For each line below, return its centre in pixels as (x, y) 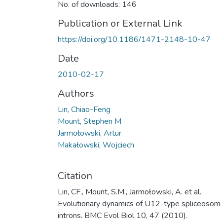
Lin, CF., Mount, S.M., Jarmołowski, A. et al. (129, 192)
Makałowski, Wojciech (96, 145)
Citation (75, 176)
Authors (76, 93)
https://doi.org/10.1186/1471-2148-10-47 (134, 39)
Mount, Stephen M (90, 121)
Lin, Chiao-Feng (84, 109)
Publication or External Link (120, 23)
